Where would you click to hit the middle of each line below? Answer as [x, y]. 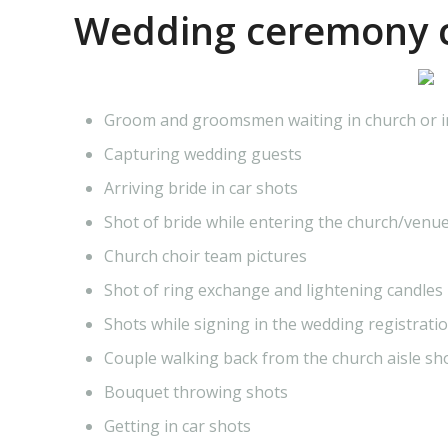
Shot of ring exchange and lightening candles [274, 289]
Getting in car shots [178, 425]
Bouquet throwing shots [196, 391]
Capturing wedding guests [203, 153]
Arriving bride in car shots [201, 187]
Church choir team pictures [206, 255]
